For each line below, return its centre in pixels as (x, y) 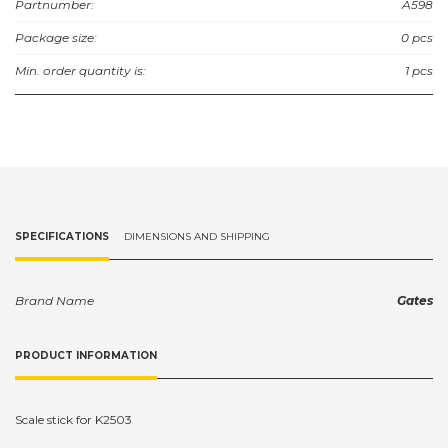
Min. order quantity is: (80, 70)
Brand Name (54, 300)
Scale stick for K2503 (73, 420)
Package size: (56, 37)
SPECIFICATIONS (62, 236)
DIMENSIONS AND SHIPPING (197, 236)
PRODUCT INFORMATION (86, 355)
